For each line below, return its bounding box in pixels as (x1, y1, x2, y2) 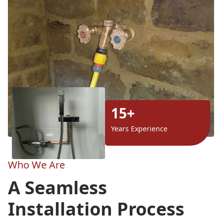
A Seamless (8, 175, 107, 200)
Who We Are (8, 158, 65, 171)
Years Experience (111, 124, 167, 134)
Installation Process (8, 196, 184, 221)
